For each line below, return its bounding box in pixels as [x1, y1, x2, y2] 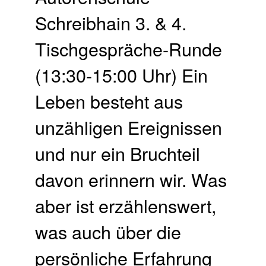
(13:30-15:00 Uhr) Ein [35, 61, 208, 88]
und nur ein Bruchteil [35, 140, 201, 166]
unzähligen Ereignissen [35, 113, 223, 140]
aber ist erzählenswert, [35, 192, 217, 218]
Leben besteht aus [35, 87, 183, 114]
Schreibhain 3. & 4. [35, 9, 187, 36]
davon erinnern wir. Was [35, 166, 227, 192]
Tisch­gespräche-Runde [35, 35, 223, 62]
